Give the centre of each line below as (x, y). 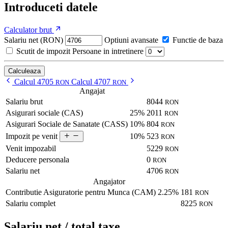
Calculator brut (28, 30)
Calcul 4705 (35, 81)
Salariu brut (24, 101)
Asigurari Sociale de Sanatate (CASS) (67, 124)
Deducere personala (37, 159)
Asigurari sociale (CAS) (44, 112)
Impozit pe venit (32, 136)
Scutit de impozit (43, 51)
